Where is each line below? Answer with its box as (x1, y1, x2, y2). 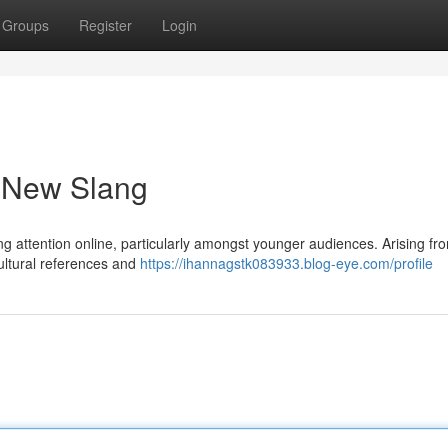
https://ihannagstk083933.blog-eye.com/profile (140, 253, 433, 273)
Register (79, 15, 132, 35)
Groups (2, 15, 49, 35)
